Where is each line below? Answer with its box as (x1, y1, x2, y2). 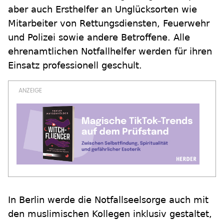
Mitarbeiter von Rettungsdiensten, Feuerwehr (8, 18, 209, 29)
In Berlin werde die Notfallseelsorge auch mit (8, 194, 208, 205)
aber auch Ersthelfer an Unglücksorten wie (8, 4, 197, 15)
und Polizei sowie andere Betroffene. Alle (8, 32, 190, 43)
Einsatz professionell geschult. (8, 60, 142, 71)
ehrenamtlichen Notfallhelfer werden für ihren (8, 46, 212, 57)
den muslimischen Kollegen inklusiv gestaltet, (8, 208, 212, 219)
